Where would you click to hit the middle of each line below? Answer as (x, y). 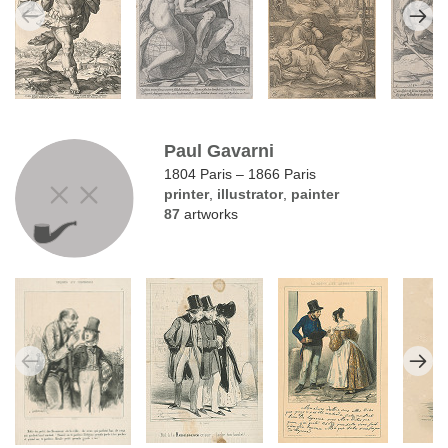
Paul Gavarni (219, 150)
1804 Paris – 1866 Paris (240, 173)
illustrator (250, 193)
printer (187, 193)
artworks (209, 213)
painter (315, 193)
